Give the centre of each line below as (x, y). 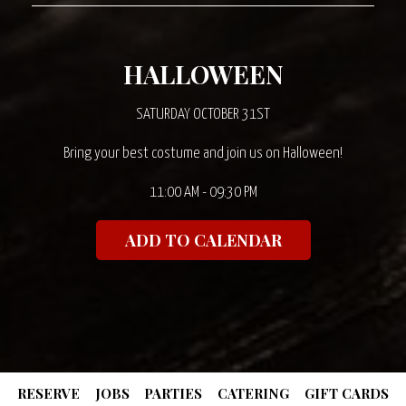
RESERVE (49, 393)
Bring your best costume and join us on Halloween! (203, 154)
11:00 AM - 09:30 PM (203, 193)
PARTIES (174, 393)
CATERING (254, 393)
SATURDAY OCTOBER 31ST (203, 115)
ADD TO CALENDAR (203, 240)
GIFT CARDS (346, 393)
